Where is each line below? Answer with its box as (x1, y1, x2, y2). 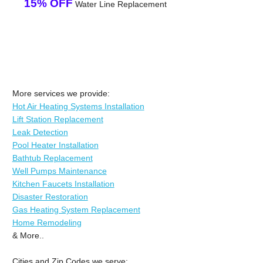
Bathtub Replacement (12, 153, 93, 163)
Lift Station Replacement (12, 114, 103, 124)
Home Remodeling (12, 217, 82, 227)
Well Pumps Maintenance (12, 166, 107, 176)
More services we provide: (12, 88, 110, 98)
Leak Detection (12, 127, 68, 137)
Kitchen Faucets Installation (12, 178, 114, 188)
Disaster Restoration (12, 191, 88, 201)
